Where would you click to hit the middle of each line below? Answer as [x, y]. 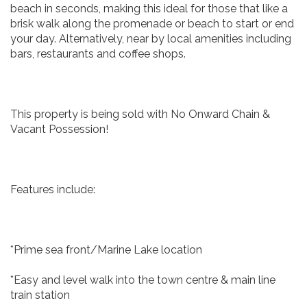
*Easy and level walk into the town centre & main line [143, 280]
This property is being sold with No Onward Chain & [140, 114]
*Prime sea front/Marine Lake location [106, 250]
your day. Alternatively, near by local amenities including [151, 39]
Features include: [53, 189]
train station [40, 295]
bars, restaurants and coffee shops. [98, 54]
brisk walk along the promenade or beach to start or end [152, 24]
